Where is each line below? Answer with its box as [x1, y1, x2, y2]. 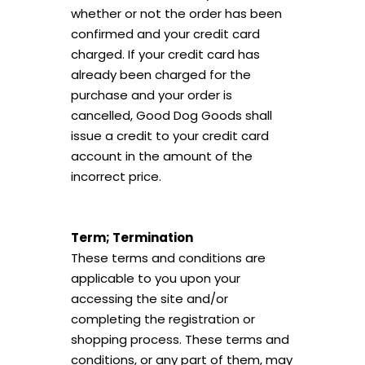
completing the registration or [70, 310, 255, 328]
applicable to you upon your [70, 270, 240, 287]
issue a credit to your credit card [70, 127, 269, 144]
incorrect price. [70, 168, 161, 185]
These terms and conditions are [70, 249, 266, 266]
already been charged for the [70, 66, 251, 83]
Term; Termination [70, 229, 193, 246]
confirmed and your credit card [70, 25, 260, 42]
